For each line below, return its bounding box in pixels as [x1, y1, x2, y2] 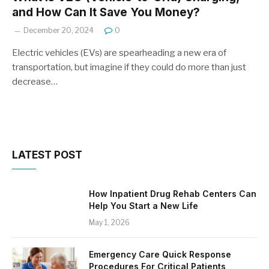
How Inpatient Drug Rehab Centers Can [89, 188, 256, 199]
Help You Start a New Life [89, 200, 198, 211]
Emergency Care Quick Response [89, 249, 231, 259]
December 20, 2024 [23, 25, 94, 35]
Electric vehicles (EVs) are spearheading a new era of [12, 47, 226, 58]
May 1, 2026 [89, 217, 130, 227]
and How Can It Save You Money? [12, 5, 200, 19]
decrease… [12, 76, 58, 87]
